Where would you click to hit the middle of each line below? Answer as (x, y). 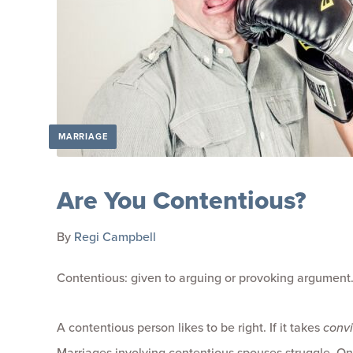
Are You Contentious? (182, 200)
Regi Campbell (115, 237)
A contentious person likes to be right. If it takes (190, 327)
